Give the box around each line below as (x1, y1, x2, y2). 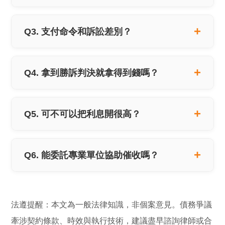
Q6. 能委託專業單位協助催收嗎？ (24, 149, 159, 160)
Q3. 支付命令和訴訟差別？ (24, 26, 132, 37)
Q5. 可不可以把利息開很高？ (24, 108, 141, 119)
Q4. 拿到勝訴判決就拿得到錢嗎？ (24, 67, 159, 78)
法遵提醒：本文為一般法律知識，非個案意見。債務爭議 (11, 200, 212, 209)
